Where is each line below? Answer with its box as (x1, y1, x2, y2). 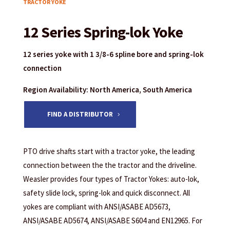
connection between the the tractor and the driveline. (23, 160, 197, 170)
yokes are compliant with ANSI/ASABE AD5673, (23, 202, 170, 212)
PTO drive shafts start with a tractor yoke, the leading (23, 146, 195, 157)
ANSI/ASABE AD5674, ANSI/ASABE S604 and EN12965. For (23, 216, 202, 226)
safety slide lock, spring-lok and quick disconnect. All (23, 188, 190, 198)
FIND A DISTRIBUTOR (47, 110, 113, 119)
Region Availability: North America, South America (23, 84, 192, 94)
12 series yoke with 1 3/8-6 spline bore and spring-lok (23, 49, 204, 59)
